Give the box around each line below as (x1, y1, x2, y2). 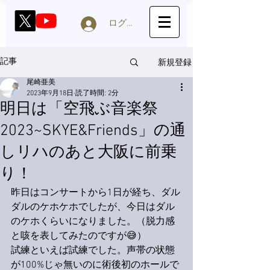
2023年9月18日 (27, 89, 74, 98)
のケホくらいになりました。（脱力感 (11, 216, 175, 228)
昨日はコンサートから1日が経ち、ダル (11, 187, 180, 199)
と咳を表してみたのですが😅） (11, 230, 146, 242)
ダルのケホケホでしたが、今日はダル (11, 201, 175, 213)
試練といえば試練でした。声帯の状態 (11, 245, 175, 257)
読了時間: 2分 (75, 89, 119, 98)
